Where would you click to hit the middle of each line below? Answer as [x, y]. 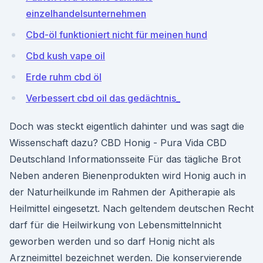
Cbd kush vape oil [65, 56]
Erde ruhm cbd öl [64, 77]
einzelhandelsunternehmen [86, 14]
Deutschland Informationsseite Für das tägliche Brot [125, 159]
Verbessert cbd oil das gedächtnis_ [103, 98]
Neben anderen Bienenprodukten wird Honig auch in [128, 176]
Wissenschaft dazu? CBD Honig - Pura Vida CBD [118, 143]
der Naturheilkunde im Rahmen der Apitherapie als [122, 192]
